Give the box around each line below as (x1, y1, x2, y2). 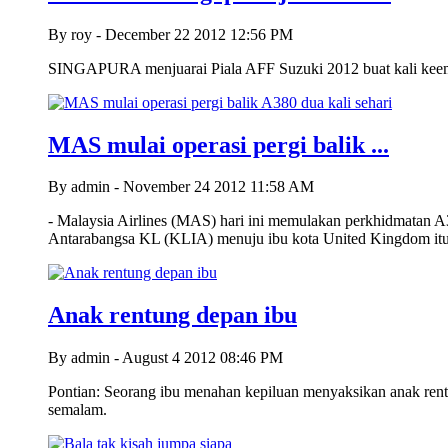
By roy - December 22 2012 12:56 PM (48, 25, 293, 43)
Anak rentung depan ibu (48, 302, 297, 329)
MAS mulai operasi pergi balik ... (48, 131, 389, 158)
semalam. (48, 401, 107, 419)
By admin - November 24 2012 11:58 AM (48, 178, 314, 196)
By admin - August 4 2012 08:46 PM (48, 349, 283, 367)
